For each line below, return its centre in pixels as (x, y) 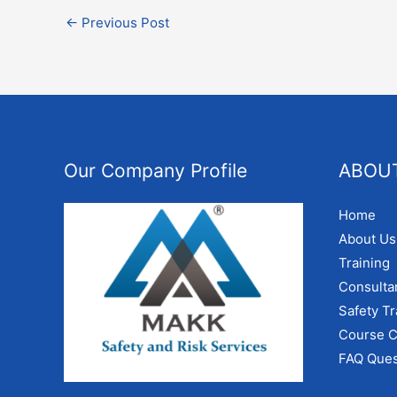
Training (364, 262)
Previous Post (124, 22)
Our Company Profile (156, 170)
